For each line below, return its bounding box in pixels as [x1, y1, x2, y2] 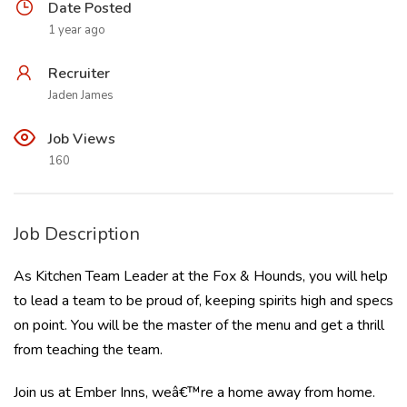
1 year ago [48, 22, 105, 38]
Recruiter [48, 64, 110, 84]
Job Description [14, 222, 140, 246]
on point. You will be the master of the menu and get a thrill [14, 315, 384, 335]
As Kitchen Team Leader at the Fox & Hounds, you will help [14, 266, 388, 286]
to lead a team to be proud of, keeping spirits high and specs [14, 291, 393, 311]
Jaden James [48, 87, 114, 104]
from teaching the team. [14, 340, 163, 360]
